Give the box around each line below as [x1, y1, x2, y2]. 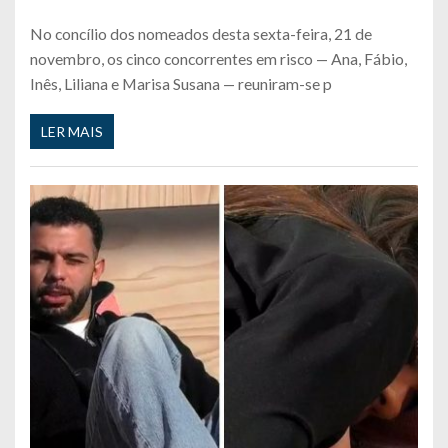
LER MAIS [41, 122, 103, 140]
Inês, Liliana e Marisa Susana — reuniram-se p [30, 74, 332, 94]
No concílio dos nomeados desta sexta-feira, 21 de [30, 24, 372, 44]
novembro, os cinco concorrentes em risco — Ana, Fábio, [30, 49, 407, 69]
